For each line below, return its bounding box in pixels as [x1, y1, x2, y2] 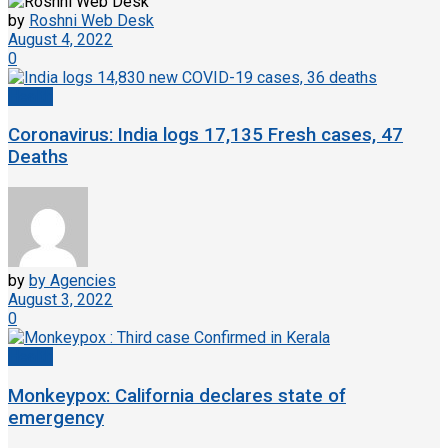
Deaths [8, 146, 68, 169]
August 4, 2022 [8, 29, 113, 49]
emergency [8, 406, 104, 429]
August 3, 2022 [8, 290, 113, 310]
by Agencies [29, 271, 116, 291]
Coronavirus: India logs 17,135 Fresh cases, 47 [8, 124, 403, 147]
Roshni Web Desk [29, 10, 154, 30]
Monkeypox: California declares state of [8, 384, 346, 407]
